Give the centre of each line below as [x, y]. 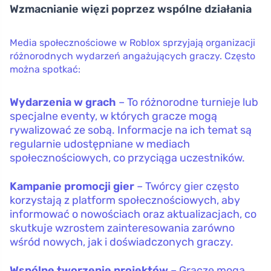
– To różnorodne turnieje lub [187, 102]
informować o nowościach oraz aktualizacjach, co [133, 214]
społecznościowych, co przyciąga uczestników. [127, 158]
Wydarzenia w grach [63, 102]
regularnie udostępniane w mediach [100, 144]
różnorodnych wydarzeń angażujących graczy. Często [132, 56]
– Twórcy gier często [187, 186]
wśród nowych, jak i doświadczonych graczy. [122, 242]
